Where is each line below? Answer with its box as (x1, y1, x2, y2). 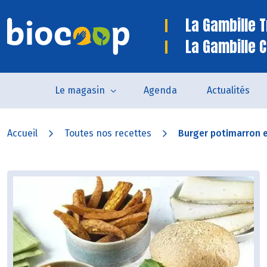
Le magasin (55, 85, 105, 96)
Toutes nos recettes (64, 128, 151, 139)
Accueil (7, 128, 38, 139)
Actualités (207, 85, 250, 96)
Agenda (144, 85, 177, 96)
